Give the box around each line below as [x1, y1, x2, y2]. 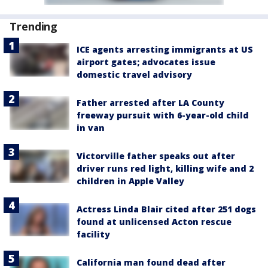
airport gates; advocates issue [77, 56, 215, 68]
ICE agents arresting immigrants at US [77, 44, 253, 55]
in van [77, 122, 105, 133]
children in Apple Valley [77, 175, 184, 187]
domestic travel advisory [77, 69, 192, 80]
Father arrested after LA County [77, 97, 224, 108]
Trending [10, 19, 58, 33]
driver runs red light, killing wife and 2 [77, 163, 254, 174]
